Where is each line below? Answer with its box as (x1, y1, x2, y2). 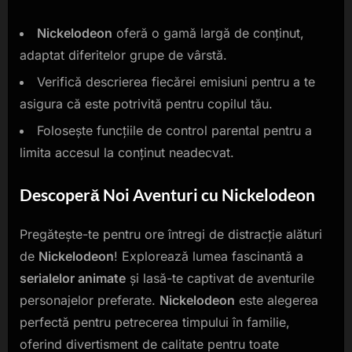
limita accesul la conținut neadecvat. (20, 145, 234, 161)
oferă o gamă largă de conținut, (112, 24, 304, 41)
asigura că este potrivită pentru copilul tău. (20, 95, 273, 112)
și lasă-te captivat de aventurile (126, 270, 314, 287)
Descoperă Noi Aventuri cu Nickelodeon (20, 185, 315, 205)
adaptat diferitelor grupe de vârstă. (20, 46, 227, 63)
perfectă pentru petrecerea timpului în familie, (20, 314, 290, 331)
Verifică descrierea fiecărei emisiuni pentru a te (37, 73, 315, 90)
